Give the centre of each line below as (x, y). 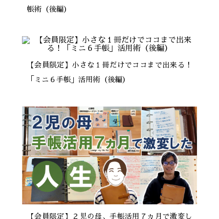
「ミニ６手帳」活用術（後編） (78, 79)
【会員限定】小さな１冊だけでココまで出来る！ (109, 65)
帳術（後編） (49, 9)
